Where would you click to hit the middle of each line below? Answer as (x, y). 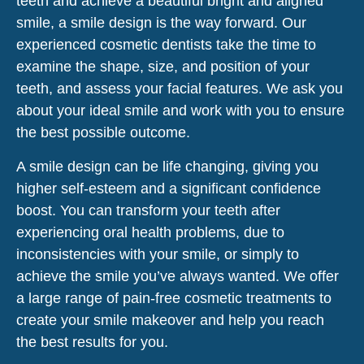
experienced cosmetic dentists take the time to (166, 44)
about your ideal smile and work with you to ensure (180, 110)
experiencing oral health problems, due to (150, 232)
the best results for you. (92, 342)
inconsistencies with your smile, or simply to (158, 254)
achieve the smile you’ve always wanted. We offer (178, 276)
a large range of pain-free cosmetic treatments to (174, 298)
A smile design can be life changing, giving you (167, 166)
